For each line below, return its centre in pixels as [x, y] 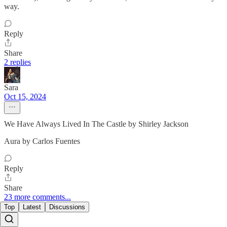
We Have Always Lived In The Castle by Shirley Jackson [96, 124]
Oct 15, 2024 [25, 96]
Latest [32, 207]
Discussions [67, 207]
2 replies [17, 62]
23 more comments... [37, 197]
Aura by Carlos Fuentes [42, 141]
